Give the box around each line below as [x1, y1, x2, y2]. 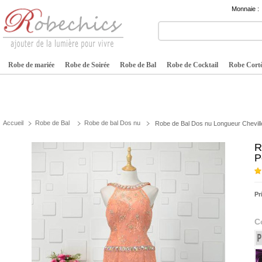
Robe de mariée [8, 61, 54, 69]
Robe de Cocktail [167, 61, 218, 69]
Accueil [3, 119, 23, 126]
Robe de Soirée [65, 61, 109, 69]
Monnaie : [232, 5, 259, 12]
